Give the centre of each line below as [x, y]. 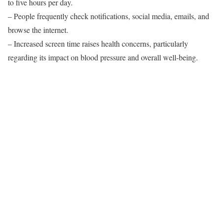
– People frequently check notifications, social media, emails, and [109, 16]
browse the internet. [38, 29]
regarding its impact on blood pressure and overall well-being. [103, 57]
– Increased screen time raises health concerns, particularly [98, 43]
